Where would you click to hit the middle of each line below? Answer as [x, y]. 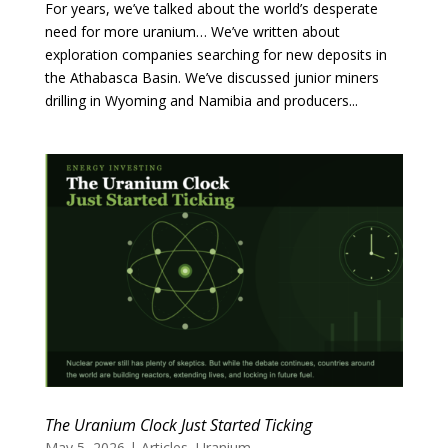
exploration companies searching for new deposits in [215, 55]
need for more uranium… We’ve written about [192, 32]
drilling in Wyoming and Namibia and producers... [201, 101]
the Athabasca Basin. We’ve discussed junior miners [211, 78]
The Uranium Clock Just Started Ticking [178, 424]
